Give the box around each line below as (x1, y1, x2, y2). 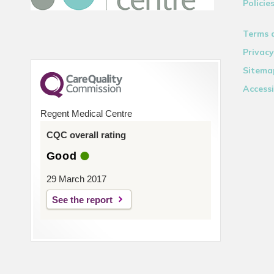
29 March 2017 (46, 174, 106, 184)
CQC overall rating (46, 130, 126, 140)
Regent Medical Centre (40, 108, 132, 119)
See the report (51, 194, 113, 205)
